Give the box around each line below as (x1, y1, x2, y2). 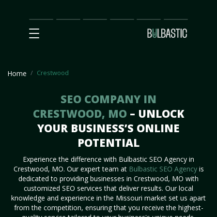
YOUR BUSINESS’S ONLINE (37, 121, 180, 135)
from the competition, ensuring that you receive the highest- (14, 203, 203, 212)
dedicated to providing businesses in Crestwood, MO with (18, 174, 199, 183)
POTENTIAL (77, 135, 139, 150)
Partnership (109, 14, 146, 23)
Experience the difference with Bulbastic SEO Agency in (23, 155, 194, 164)
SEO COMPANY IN (61, 92, 156, 106)
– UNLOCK (130, 106, 184, 121)
